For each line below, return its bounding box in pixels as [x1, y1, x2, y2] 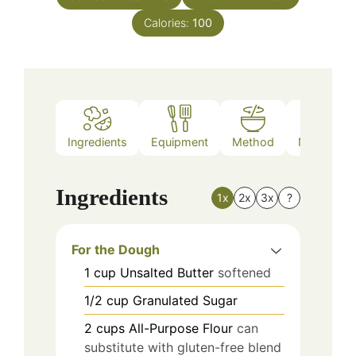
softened [218, 265, 271, 281]
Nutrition [298, 134, 343, 149]
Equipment [151, 134, 208, 149]
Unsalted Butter [120, 265, 214, 281]
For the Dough [72, 242, 160, 258]
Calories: [144, 15, 192, 29]
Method [232, 134, 274, 149]
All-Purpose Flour [129, 320, 233, 337]
